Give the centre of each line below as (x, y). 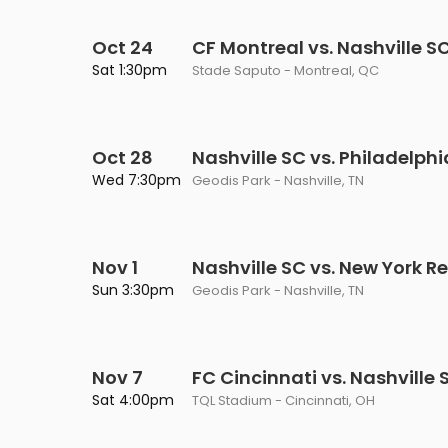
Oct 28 (122, 157)
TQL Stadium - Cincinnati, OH (283, 400)
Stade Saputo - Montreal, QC (285, 70)
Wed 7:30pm (136, 180)
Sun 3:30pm (133, 290)
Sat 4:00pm (133, 400)
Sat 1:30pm (129, 70)
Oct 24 (122, 47)
